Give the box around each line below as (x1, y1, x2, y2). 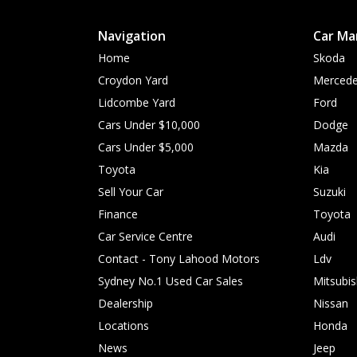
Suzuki (313, 183, 346, 199)
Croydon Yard (98, 72, 168, 88)
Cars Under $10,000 (98, 116, 200, 132)
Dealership (98, 295, 153, 311)
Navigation (98, 26, 166, 45)
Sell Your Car (98, 183, 163, 199)
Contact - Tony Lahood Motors (98, 250, 260, 266)
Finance (98, 206, 138, 222)
